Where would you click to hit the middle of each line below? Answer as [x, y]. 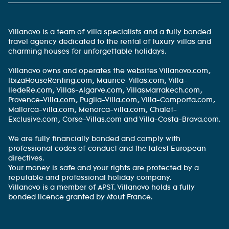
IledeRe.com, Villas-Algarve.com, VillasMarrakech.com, [105, 90]
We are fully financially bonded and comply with [94, 139]
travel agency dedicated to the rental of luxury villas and [110, 42]
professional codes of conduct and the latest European [107, 149]
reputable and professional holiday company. [90, 178]
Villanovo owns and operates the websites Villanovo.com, [109, 71]
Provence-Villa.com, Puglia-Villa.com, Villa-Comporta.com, [112, 100]
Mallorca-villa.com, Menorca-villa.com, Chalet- [93, 110]
